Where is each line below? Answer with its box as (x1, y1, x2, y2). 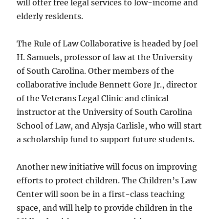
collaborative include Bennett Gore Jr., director (17, 79, 197, 89)
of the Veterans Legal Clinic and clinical (17, 93, 169, 103)
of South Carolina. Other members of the (17, 66, 175, 76)
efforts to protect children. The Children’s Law (17, 175, 197, 185)
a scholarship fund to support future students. (17, 134, 195, 144)
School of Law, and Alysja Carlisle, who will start (17, 120, 202, 131)
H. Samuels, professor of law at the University (17, 52, 193, 62)
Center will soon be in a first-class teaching (17, 189, 185, 199)
